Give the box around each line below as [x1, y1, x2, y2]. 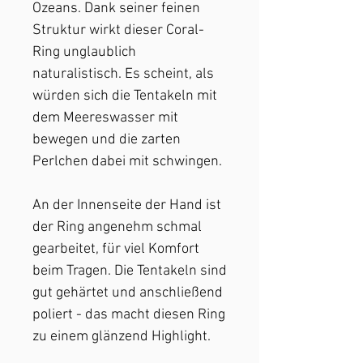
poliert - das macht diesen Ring [32, 306, 225, 323]
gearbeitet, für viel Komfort [32, 241, 199, 258]
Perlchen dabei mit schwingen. [32, 153, 222, 170]
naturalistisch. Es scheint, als [32, 66, 214, 83]
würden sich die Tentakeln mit [32, 88, 217, 105]
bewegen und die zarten [32, 131, 181, 148]
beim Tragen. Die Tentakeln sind [32, 263, 227, 280]
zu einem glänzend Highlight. [32, 328, 211, 345]
